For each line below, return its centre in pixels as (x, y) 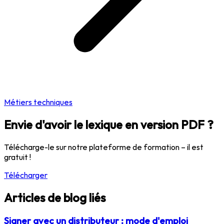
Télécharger (26, 175)
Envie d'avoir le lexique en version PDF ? (109, 124)
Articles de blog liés (55, 197)
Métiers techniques (38, 102)
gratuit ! (17, 157)
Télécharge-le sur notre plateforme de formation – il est (104, 147)
